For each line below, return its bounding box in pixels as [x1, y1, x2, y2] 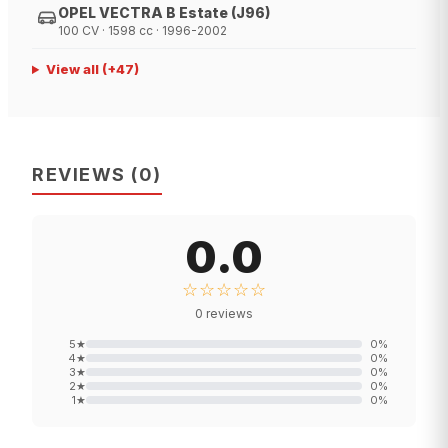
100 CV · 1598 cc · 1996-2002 [58, 23, 227, 39]
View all [45, 61, 99, 78]
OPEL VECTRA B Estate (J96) [58, 4, 270, 22]
